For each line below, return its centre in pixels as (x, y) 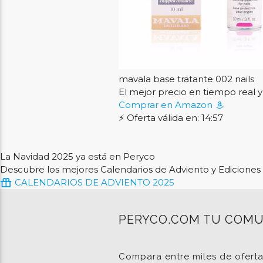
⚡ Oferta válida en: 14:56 (171, 118)
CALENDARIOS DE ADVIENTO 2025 (93, 183)
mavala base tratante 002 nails (186, 79)
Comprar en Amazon (166, 105)
